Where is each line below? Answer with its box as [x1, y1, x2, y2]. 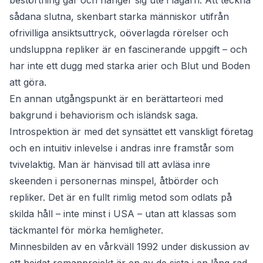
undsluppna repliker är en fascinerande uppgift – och [9, 43, 247, 56]
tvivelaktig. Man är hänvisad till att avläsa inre [9, 159, 210, 171]
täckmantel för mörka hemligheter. [9, 224, 163, 237]
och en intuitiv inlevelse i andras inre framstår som [9, 142, 234, 154]
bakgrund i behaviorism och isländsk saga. [9, 109, 198, 122]
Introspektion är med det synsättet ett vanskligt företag [9, 126, 253, 138]
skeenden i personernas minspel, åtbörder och [9, 175, 218, 187]
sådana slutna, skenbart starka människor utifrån [9, 11, 229, 23]
